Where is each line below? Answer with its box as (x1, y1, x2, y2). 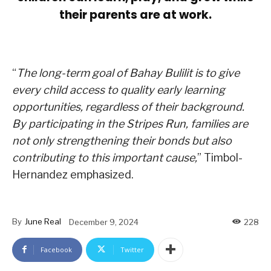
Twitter (120, 244, 144, 254)
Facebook (41, 244, 72, 254)
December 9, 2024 (69, 217, 139, 227)
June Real (25, 217, 61, 227)
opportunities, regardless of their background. (12, 100, 244, 114)
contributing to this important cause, (12, 151, 197, 165)
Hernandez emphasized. (12, 168, 134, 181)
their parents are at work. (59, 7, 212, 24)
